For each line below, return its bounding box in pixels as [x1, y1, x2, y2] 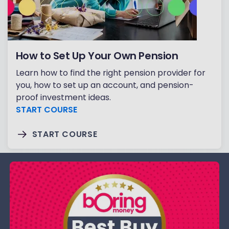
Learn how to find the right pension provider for [15, 66, 205, 79]
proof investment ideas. [15, 91, 111, 103]
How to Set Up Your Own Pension [15, 48, 178, 63]
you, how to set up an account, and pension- [15, 79, 194, 91]
